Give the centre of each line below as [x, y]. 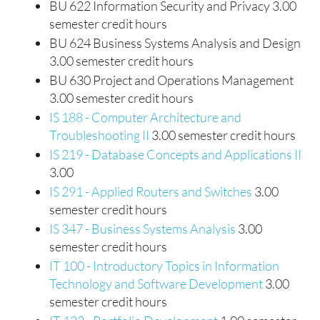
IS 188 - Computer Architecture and [145, 117]
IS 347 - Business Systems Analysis [142, 229]
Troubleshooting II [99, 135]
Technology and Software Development [156, 284]
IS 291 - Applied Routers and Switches [151, 191]
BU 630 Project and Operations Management [171, 80]
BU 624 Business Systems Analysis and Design [175, 43]
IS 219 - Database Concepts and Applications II [175, 154]
